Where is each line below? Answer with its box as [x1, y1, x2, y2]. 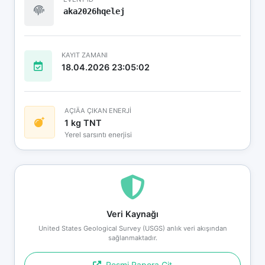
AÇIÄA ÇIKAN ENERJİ [64, 106, 131, 115]
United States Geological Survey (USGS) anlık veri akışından [38, 224, 227, 232]
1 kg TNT [64, 117, 102, 128]
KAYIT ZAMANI [62, 50, 108, 59]
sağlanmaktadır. [108, 233, 157, 242]
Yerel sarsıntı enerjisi [64, 130, 132, 139]
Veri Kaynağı [106, 208, 159, 219]
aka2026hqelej [63, 6, 125, 16]
